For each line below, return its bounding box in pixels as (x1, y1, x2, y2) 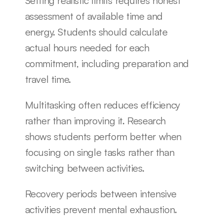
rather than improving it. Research (25, 114, 166, 127)
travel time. (25, 73, 71, 85)
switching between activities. (25, 162, 145, 174)
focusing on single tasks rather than (25, 146, 175, 158)
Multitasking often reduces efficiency (25, 99, 180, 111)
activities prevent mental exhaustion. (25, 203, 177, 216)
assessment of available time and (25, 10, 163, 22)
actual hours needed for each (25, 41, 149, 54)
